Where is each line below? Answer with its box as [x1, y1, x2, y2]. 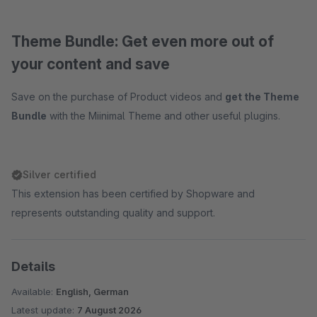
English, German [56, 286, 129, 297]
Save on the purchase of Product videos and [11, 91, 225, 103]
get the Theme [225, 91, 299, 103]
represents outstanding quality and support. [11, 207, 215, 219]
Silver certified [23, 168, 96, 180]
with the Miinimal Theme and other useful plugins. [47, 110, 280, 122]
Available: [11, 286, 56, 297]
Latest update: [11, 304, 77, 316]
